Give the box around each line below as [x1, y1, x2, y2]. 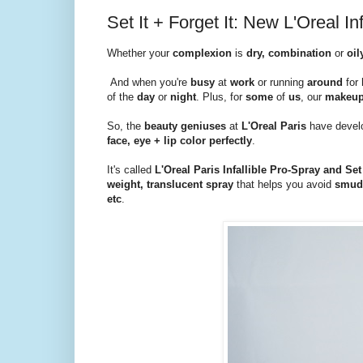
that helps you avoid [237, 177, 335, 190]
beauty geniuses [144, 119, 226, 132]
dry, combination [246, 46, 331, 59]
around [307, 75, 343, 88]
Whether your [107, 46, 173, 59]
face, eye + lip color [107, 134, 206, 147]
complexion [173, 46, 232, 59]
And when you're [107, 75, 190, 88]
